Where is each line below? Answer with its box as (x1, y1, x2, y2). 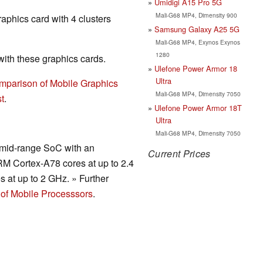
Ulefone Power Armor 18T (154, 102, 242, 113)
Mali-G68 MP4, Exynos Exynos (155, 37, 240, 46)
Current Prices (148, 146, 211, 160)
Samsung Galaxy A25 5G (154, 23, 240, 35)
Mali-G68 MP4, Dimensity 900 (155, 10, 237, 19)
